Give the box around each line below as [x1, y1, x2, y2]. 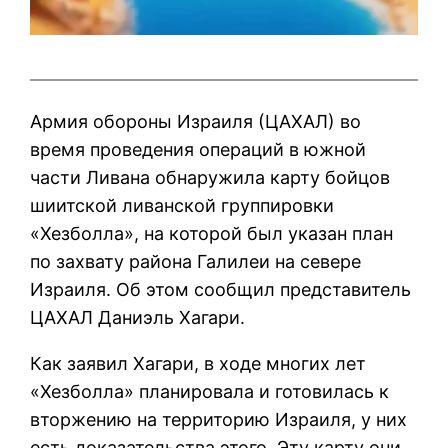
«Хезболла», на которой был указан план [30, 222, 394, 244]
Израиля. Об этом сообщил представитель [30, 278, 412, 300]
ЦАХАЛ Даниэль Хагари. [30, 306, 246, 328]
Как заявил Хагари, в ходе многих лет [30, 352, 367, 374]
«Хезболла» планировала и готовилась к [30, 380, 390, 402]
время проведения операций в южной [30, 138, 367, 160]
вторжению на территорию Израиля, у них [30, 408, 408, 430]
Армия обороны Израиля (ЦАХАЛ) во [30, 110, 362, 132]
